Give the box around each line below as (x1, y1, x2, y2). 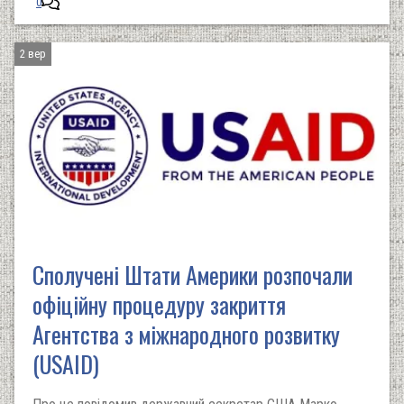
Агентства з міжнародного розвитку (32, 317, 340, 352)
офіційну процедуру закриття (32, 287, 286, 322)
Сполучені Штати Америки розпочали (32, 257, 353, 292)
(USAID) (32, 346, 99, 381)
